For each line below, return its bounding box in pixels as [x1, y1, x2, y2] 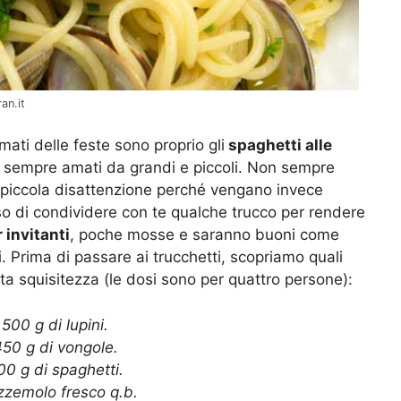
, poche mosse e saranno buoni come [70, 226, 339, 244]
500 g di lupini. [2, 315, 108, 334]
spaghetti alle [225, 136, 332, 155]
